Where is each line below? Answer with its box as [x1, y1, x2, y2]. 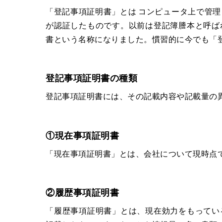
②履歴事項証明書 [46, 186, 119, 198]
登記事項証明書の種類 [46, 72, 137, 84]
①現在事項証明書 [46, 129, 119, 141]
